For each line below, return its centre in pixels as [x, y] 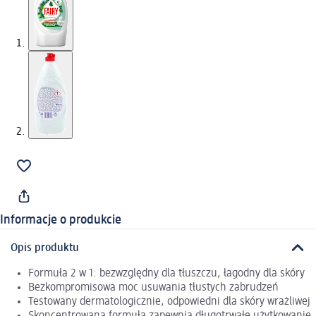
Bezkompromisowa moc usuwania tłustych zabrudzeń [153, 287]
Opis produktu [45, 248]
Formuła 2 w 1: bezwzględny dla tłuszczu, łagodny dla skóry [166, 273]
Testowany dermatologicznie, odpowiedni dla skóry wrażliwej [169, 302]
